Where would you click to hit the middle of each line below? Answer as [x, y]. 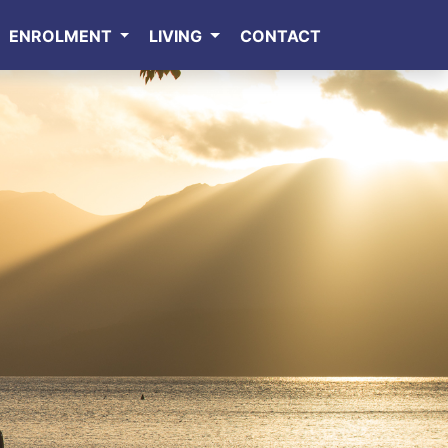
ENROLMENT [62, 36]
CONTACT [280, 36]
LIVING [178, 36]
